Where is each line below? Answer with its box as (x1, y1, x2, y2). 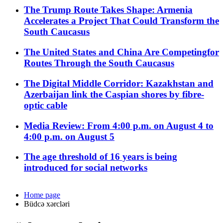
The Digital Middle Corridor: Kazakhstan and (24, 78, 214, 89)
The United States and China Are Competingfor (24, 47, 219, 58)
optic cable (24, 100, 67, 111)
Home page (24, 191, 60, 200)
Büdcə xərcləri (24, 200, 70, 209)
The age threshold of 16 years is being (24, 151, 177, 162)
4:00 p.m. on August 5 (24, 131, 114, 142)
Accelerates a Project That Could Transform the (24, 15, 219, 26)
